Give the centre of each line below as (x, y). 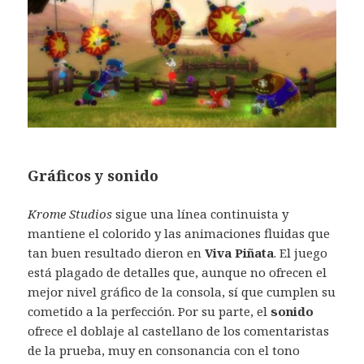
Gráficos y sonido (93, 175)
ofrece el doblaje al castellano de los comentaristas (179, 331)
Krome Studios (70, 214)
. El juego (301, 253)
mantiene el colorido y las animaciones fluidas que (179, 234)
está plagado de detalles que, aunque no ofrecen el (178, 273)
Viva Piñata (240, 253)
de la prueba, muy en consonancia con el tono (164, 351)
